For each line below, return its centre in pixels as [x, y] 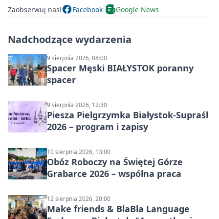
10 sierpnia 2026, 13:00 [79, 152]
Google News [137, 9]
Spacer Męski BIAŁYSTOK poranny [120, 68]
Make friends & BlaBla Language [118, 209]
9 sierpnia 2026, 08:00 [77, 58]
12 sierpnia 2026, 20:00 [79, 199]
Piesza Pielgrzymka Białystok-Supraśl [128, 115]
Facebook [88, 9]
